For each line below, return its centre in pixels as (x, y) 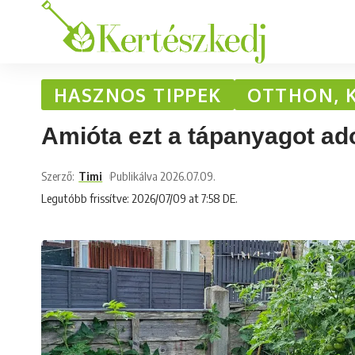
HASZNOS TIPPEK (138, 95)
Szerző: (58, 176)
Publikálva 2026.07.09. (163, 176)
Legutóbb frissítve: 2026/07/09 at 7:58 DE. (139, 198)
